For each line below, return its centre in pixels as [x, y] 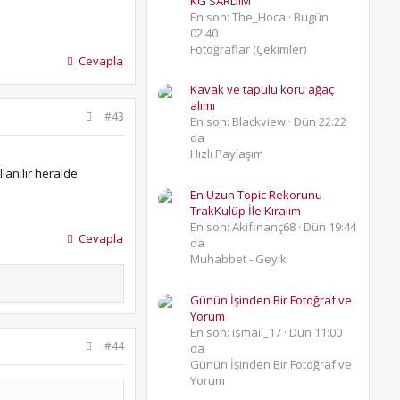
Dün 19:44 [330, 227]
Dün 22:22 [320, 122]
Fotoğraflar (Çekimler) [248, 49]
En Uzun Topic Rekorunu [256, 195]
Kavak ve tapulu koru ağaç [262, 90]
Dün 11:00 [316, 332]
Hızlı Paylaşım [227, 154]
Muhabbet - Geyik [238, 259]
